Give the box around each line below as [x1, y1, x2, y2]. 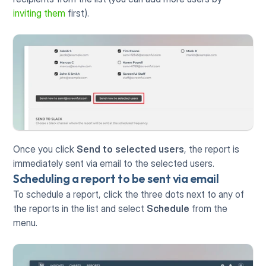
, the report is [184, 142, 240, 155]
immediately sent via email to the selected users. [13, 157, 217, 169]
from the [189, 202, 228, 214]
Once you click [13, 142, 77, 155]
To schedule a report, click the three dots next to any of [13, 188, 245, 200]
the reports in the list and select [13, 202, 147, 214]
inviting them [13, 7, 66, 19]
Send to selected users [77, 142, 185, 155]
